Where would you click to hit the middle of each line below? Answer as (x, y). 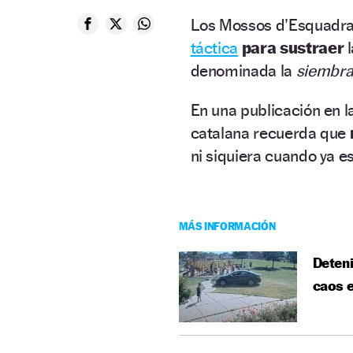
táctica (214, 47)
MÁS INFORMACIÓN (227, 225)
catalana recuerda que (270, 132)
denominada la (243, 70)
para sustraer (293, 47)
